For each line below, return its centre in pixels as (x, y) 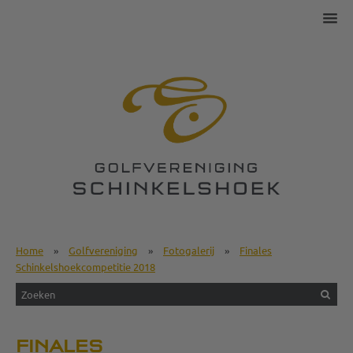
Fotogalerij (189, 250)
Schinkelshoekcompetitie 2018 (85, 267)
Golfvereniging (103, 250)
